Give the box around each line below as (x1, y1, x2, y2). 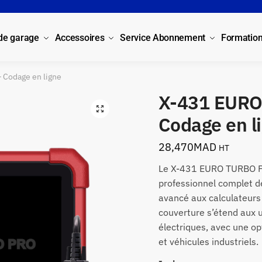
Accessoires (54, 32, 105, 43)
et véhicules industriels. (158, 236, 258, 247)
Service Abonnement (120, 32, 205, 43)
